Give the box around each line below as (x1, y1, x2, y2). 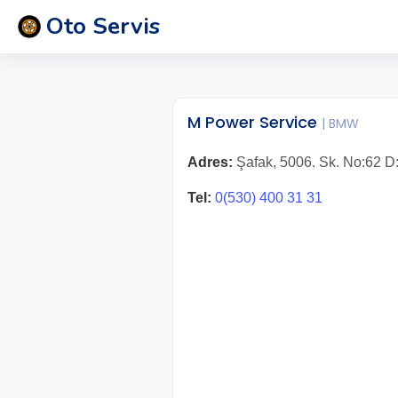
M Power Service (187, 111, 322, 133)
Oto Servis (46, 11, 160, 42)
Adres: (187, 155, 233, 170)
